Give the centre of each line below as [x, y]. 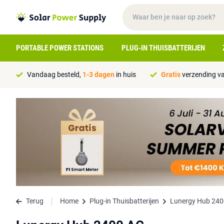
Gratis [171, 74]
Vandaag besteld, [55, 74]
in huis [125, 74]
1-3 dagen [98, 74]
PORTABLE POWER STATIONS [60, 48]
